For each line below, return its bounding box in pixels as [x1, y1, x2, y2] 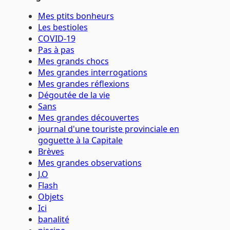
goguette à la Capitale [37, 135, 123, 146]
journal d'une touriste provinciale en [37, 123, 179, 135]
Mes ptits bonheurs [37, 10, 114, 22]
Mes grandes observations [37, 157, 142, 169]
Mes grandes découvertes [37, 112, 139, 124]
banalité [37, 214, 69, 225]
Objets [37, 191, 64, 203]
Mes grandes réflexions [37, 78, 129, 90]
